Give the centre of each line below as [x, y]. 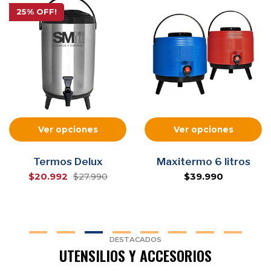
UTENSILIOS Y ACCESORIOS [135, 256]
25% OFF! [37, 12]
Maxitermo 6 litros [203, 162]
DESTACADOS [135, 240]
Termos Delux [68, 162]
